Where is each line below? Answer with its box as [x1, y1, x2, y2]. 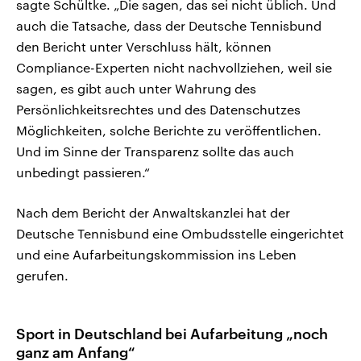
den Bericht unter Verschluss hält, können [16, 39, 272, 55]
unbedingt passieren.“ [16, 164, 150, 180]
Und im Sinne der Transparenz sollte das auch [16, 143, 294, 160]
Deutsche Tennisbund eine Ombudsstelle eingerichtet [16, 226, 344, 242]
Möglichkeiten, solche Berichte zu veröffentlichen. [16, 122, 322, 139]
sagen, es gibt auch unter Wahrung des [16, 81, 256, 97]
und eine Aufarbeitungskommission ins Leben [16, 247, 297, 263]
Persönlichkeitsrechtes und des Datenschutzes [16, 102, 301, 118]
